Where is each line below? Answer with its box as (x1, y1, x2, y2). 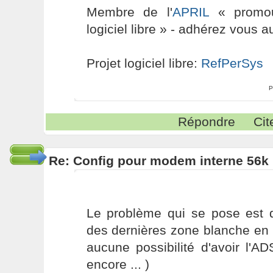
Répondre (178, 115, 236, 129)
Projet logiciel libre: (86, 56, 201, 70)
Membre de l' (86, 5, 173, 19)
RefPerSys (200, 56, 263, 70)
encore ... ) (86, 257, 149, 271)
